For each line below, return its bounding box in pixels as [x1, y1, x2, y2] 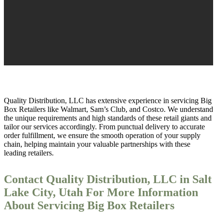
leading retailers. [4, 149, 54, 157]
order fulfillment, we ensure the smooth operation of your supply [4, 131, 201, 140]
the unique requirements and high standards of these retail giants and [4, 114, 212, 123]
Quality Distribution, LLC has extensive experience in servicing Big [4, 96, 212, 105]
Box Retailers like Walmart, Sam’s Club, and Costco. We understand [4, 105, 213, 114]
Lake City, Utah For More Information [4, 186, 198, 199]
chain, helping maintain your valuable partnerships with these [4, 140, 190, 149]
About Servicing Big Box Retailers [4, 199, 174, 212]
